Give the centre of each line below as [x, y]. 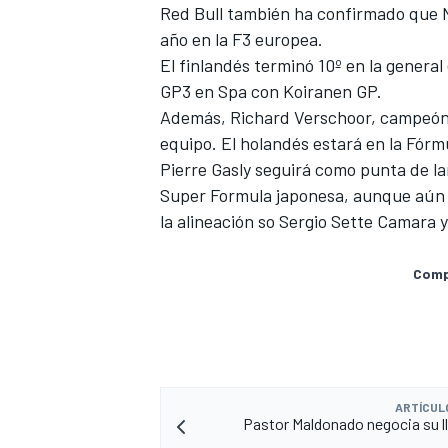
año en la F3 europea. [243, 39]
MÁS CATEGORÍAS [213, 263]
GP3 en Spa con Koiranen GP [268, 91]
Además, [195, 117]
